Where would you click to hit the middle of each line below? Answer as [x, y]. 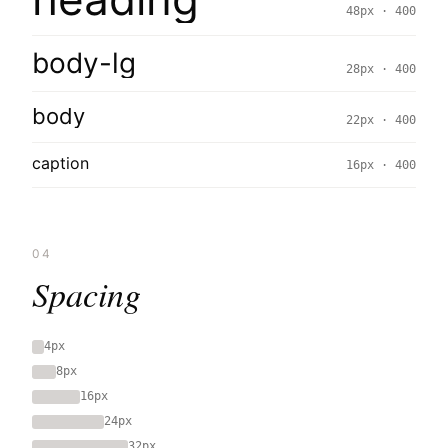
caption [60, 163]
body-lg [84, 63]
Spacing [86, 293]
